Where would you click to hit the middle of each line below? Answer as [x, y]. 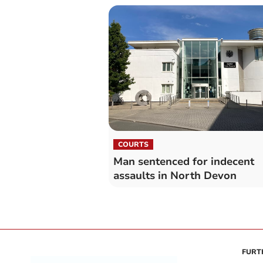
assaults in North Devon [175, 175]
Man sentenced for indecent [183, 161]
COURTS [133, 144]
